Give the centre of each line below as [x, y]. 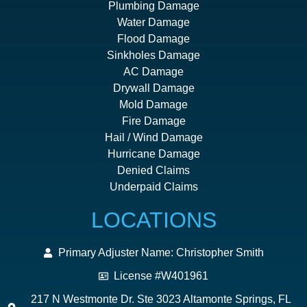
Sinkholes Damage [153, 56]
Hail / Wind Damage [153, 138]
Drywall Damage [153, 88]
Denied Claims [153, 171]
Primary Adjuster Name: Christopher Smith [161, 253]
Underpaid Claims [153, 187]
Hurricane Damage [153, 154]
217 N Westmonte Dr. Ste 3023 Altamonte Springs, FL [161, 299]
